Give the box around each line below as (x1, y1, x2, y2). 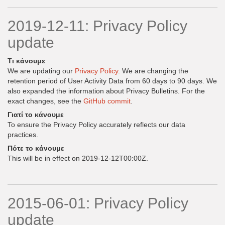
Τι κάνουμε (8, 57, 45, 65)
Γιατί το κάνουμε (8, 110, 64, 119)
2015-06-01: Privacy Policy (8, 195, 188, 211)
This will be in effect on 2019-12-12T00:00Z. (8, 154, 148, 162)
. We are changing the (118, 67, 188, 75)
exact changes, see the (8, 97, 83, 105)
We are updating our (8, 67, 75, 75)
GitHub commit (83, 97, 131, 105)
